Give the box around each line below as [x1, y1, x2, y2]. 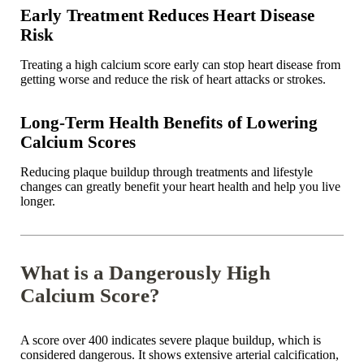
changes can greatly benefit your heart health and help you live [19, 180, 340, 194]
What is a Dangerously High [19, 262, 271, 284]
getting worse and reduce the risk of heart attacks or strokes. [19, 72, 326, 87]
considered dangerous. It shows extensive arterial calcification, [19, 348, 339, 362]
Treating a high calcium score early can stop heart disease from [19, 58, 340, 72]
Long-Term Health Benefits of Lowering [19, 113, 318, 132]
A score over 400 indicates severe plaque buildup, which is [19, 333, 321, 348]
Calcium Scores [19, 132, 136, 152]
